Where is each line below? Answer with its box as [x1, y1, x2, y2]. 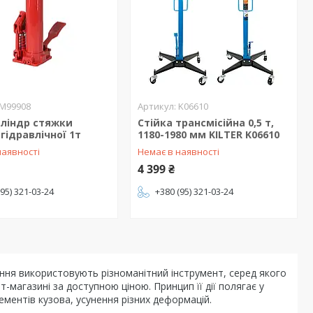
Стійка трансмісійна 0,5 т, [137, 116, 274, 129]
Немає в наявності [137, 145, 219, 158]
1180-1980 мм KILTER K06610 [137, 128, 279, 141]
